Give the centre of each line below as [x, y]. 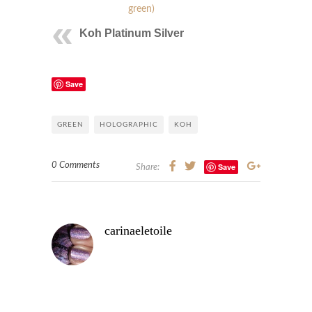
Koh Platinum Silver [132, 33]
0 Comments [76, 165]
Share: [148, 167]
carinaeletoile [138, 230]
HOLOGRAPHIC [129, 124]
